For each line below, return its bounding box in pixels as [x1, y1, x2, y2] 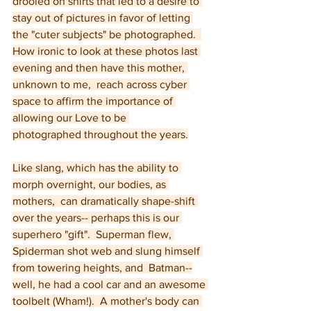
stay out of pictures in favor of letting [12, 12, 193, 24]
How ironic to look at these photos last [12, 45, 201, 57]
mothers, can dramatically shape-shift [12, 195, 198, 207]
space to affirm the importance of [12, 95, 176, 107]
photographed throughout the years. [12, 128, 188, 140]
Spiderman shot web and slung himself [12, 245, 203, 257]
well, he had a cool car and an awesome [12, 278, 208, 290]
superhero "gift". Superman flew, [12, 228, 174, 240]
